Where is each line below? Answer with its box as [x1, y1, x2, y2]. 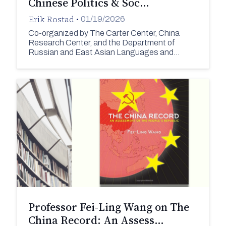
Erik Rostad [28, 13, 74, 25]
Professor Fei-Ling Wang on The [28, 199, 189, 215]
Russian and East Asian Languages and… [28, 48, 180, 57]
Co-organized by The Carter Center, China [28, 29, 180, 38]
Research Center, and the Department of [28, 38, 175, 47]
